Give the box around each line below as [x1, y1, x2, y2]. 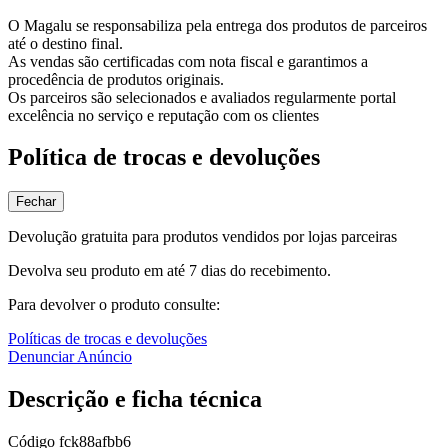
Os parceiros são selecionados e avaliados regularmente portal [8, 88, 396, 106]
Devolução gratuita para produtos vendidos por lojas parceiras [8, 228, 397, 246]
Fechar [16, 194, 56, 210]
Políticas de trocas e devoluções [8, 330, 207, 348]
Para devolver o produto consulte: [8, 296, 220, 314]
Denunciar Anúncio [8, 348, 132, 366]
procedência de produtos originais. [8, 70, 224, 88]
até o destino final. [8, 34, 123, 52]
